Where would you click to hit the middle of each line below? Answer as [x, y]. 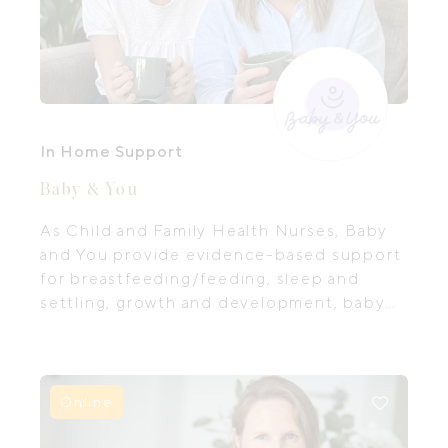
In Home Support [111, 151]
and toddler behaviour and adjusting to [209, 326]
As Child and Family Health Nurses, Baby [214, 230]
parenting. [84, 350]
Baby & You [89, 189]
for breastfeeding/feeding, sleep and [200, 278]
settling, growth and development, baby [213, 302]
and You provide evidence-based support [221, 254]
